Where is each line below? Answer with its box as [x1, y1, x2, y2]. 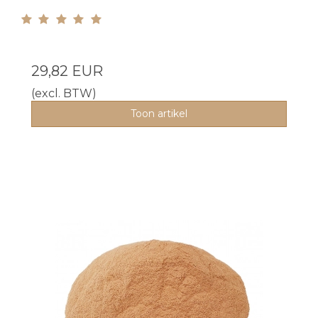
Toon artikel [131, 106, 187, 120]
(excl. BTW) [31, 86, 97, 100]
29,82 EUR [31, 62, 103, 79]
